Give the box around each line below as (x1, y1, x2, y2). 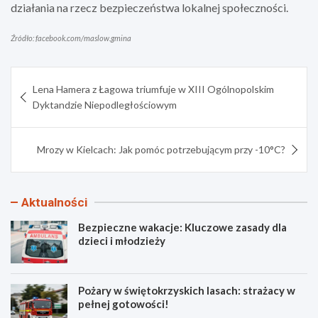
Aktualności (21, 194, 87, 209)
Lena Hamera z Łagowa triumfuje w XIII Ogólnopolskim (33, 82, 274, 95)
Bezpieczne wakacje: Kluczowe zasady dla (78, 220, 287, 234)
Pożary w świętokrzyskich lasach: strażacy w (78, 283, 295, 297)
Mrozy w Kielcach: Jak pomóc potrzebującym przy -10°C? (37, 143, 285, 155)
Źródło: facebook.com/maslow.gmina (11, 33, 131, 43)
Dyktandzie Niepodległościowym (33, 98, 177, 111)
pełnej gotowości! (78, 297, 169, 310)
